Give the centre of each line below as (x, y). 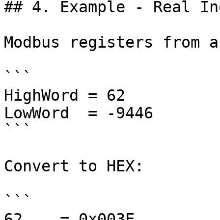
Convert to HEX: (74, 166)
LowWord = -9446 (79, 113)
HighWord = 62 (65, 95)
